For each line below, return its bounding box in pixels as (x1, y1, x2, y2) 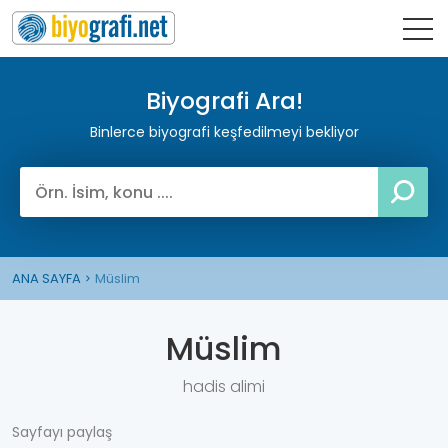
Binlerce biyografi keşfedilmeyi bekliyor (89, 122, 359, 142)
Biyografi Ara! (145, 84, 303, 117)
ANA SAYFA (12, 269, 81, 288)
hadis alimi (183, 375, 265, 398)
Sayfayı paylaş (12, 422, 112, 442)
